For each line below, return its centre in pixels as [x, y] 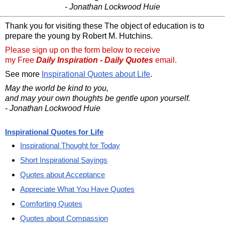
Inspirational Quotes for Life [54, 132]
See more [23, 74]
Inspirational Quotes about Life [96, 74]
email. [165, 60]
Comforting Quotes [51, 203]
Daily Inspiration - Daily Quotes [95, 60]
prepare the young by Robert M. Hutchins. [79, 36]
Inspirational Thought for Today [70, 145]
